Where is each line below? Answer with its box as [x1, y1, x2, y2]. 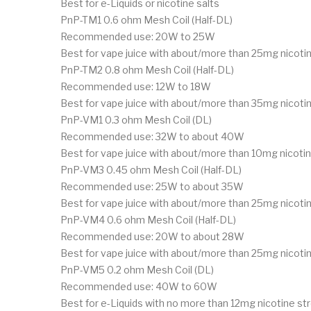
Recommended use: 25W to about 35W [60, 180, 244, 192]
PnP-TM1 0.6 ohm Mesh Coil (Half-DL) [60, 13, 233, 26]
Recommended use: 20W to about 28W [60, 230, 244, 242]
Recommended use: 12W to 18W [60, 80, 211, 92]
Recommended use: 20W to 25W [60, 30, 215, 42]
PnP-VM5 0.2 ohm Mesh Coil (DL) [60, 263, 214, 276]
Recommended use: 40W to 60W [60, 280, 217, 292]
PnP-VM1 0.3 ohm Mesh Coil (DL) [60, 113, 212, 126]
